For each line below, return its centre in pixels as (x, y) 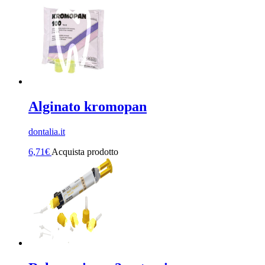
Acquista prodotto (85, 152)
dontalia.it (47, 132)
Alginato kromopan (88, 107)
